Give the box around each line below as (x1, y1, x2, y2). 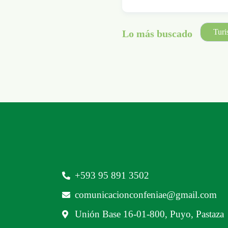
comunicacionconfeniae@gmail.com (75, 189, 217, 201)
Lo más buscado (122, 27, 192, 39)
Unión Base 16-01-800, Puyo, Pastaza (75, 209, 224, 220)
